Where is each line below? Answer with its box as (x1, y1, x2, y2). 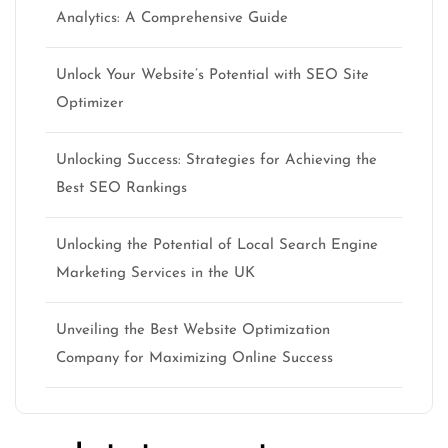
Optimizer (56, 96, 124, 111)
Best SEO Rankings (56, 181, 187, 196)
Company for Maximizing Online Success (56, 351, 333, 366)
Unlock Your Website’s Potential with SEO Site (56, 68, 369, 83)
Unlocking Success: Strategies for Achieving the (56, 153, 377, 168)
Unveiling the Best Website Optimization (56, 323, 330, 338)
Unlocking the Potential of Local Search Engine (56, 238, 378, 253)
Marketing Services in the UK (56, 266, 255, 281)
